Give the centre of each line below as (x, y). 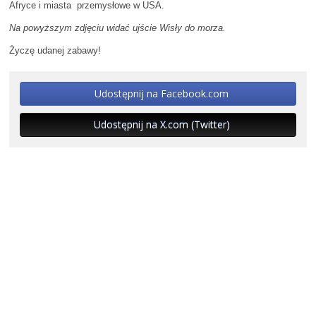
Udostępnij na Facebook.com (162, 94)
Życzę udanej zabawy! (55, 51)
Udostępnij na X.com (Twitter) (162, 125)
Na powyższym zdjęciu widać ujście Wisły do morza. (117, 28)
